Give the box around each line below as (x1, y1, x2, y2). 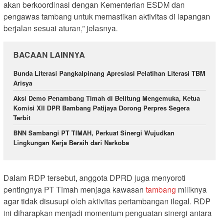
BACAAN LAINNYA (13, 49, 85, 61)
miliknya (178, 183, 207, 195)
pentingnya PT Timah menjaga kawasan (3, 183, 144, 195)
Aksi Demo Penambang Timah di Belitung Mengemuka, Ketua (13, 93, 200, 103)
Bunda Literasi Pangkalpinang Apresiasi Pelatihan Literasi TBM (13, 68, 205, 78)
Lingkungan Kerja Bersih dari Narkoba (13, 138, 129, 148)
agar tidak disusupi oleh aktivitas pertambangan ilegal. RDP (3, 195, 211, 207)
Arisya (13, 78, 32, 88)
